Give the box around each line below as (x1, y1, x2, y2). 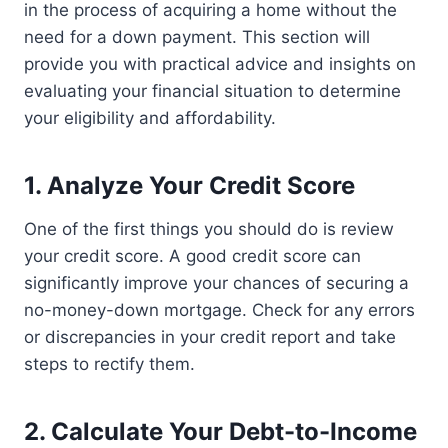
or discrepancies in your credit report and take (24, 327, 396, 348)
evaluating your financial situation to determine (24, 81, 401, 102)
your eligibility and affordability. (24, 108, 276, 129)
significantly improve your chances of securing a (24, 273, 409, 294)
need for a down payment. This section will (24, 27, 370, 48)
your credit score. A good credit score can (24, 246, 361, 267)
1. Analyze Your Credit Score (24, 171, 355, 201)
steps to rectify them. (24, 354, 195, 375)
